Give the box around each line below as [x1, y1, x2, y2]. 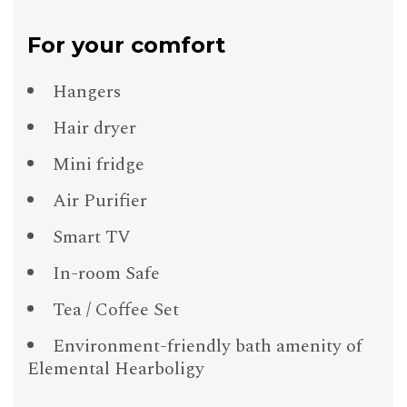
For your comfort [27, 32, 225, 59]
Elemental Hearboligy [27, 355, 204, 383]
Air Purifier [53, 187, 147, 215]
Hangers [53, 78, 121, 106]
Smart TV [53, 223, 131, 252]
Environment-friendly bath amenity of [53, 333, 362, 361]
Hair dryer [53, 114, 136, 143]
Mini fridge [53, 151, 144, 179]
